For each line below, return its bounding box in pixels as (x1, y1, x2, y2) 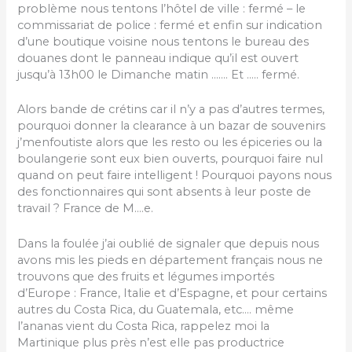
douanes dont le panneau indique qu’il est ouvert (17, 50, 299, 65)
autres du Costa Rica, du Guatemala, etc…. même (17, 302, 295, 317)
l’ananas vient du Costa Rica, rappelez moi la (17, 318, 270, 333)
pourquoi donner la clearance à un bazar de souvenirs (17, 119, 326, 134)
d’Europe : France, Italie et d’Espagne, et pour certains (17, 285, 328, 300)
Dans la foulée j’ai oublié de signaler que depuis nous (17, 236, 320, 251)
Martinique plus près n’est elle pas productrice (17, 335, 285, 350)
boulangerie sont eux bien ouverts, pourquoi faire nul (17, 152, 324, 167)
